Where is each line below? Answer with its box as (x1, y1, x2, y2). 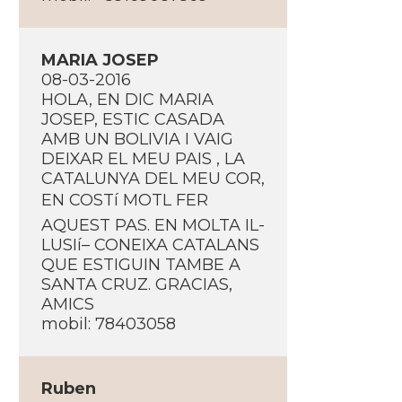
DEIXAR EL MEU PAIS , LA (40, 149, 245, 169)
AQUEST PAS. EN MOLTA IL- (40, 215, 265, 235)
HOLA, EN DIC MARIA (40, 90, 214, 109)
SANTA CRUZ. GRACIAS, (40, 275, 232, 294)
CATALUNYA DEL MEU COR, (40, 169, 265, 188)
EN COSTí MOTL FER (40, 190, 208, 210)
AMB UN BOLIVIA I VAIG (40, 129, 233, 149)
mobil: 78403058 (40, 314, 176, 334)
